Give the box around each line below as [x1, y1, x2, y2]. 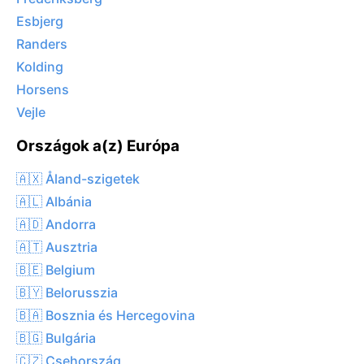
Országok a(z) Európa [16, 136, 180, 156]
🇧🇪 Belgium [16, 261, 95, 278]
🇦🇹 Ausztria [16, 238, 97, 255]
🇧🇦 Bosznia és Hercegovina [16, 306, 195, 323]
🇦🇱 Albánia [16, 193, 92, 210]
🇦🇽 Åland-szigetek [16, 170, 140, 187]
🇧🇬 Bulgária [16, 329, 96, 346]
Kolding [16, 58, 63, 76]
